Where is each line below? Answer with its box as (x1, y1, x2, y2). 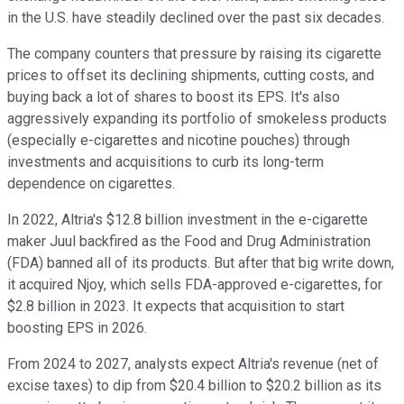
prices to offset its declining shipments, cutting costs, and (7, 66, 374, 84)
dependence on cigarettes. (7, 174, 175, 192)
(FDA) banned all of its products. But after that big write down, (7, 253, 394, 271)
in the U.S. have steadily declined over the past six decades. (7, 8, 384, 26)
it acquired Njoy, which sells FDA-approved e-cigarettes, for (7, 275, 382, 293)
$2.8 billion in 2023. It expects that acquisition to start (7, 297, 344, 315)
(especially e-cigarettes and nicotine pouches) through (7, 131, 350, 149)
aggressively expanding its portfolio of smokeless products (7, 109, 387, 127)
